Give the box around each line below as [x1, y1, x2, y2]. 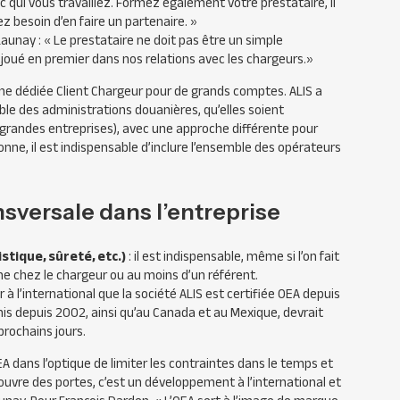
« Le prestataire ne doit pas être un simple [44, 28, 283, 53]
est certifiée [203, 281, 278, 306]
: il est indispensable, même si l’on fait [126, 244, 339, 269]
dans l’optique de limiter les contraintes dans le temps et [10, 351, 333, 376]
